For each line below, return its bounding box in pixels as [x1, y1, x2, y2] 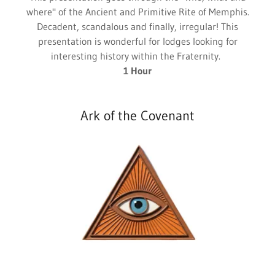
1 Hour [123, 64, 152, 77]
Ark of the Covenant [80, 107, 195, 124]
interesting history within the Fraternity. [51, 50, 224, 62]
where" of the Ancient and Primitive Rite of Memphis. [26, 6, 249, 18]
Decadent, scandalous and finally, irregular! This [37, 20, 238, 33]
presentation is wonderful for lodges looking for [37, 35, 238, 47]
